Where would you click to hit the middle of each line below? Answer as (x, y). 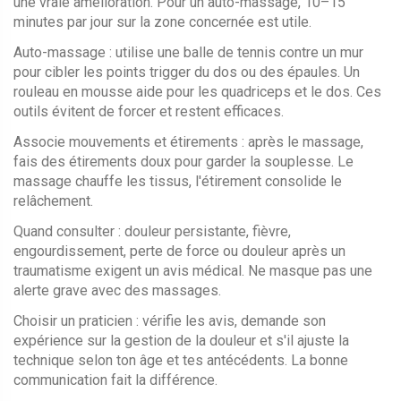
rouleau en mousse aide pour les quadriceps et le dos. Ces (197, 92)
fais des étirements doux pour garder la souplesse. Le (183, 162)
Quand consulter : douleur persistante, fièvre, (152, 231)
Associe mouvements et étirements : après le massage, (188, 142)
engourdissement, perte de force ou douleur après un (179, 251)
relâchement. (53, 201)
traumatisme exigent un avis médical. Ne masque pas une (193, 271)
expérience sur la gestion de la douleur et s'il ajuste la (181, 341)
